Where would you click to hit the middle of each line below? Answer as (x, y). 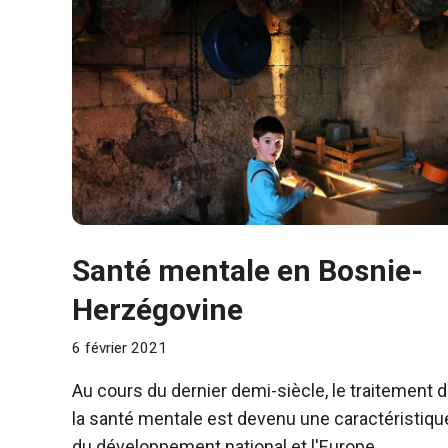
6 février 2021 (119, 347)
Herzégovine (157, 309)
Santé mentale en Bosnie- (247, 270)
